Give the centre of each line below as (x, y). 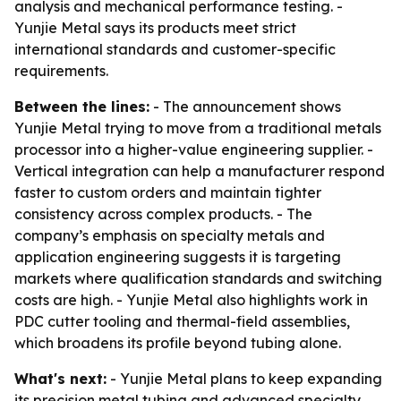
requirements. (61, 71)
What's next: (60, 379)
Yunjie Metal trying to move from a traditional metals (198, 128)
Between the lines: (82, 107)
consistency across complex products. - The (163, 214)
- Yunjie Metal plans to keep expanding (244, 379)
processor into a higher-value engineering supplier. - (194, 149)
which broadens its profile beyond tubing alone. (178, 343)
